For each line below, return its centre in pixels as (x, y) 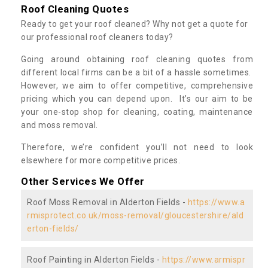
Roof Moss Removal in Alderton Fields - (107, 202)
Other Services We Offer (83, 181)
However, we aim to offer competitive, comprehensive (137, 85)
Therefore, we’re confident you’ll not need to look (137, 147)
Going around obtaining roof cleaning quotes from (137, 59)
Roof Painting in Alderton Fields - (95, 259)
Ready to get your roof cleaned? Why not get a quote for (135, 24)
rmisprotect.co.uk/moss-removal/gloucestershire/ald (135, 215)
